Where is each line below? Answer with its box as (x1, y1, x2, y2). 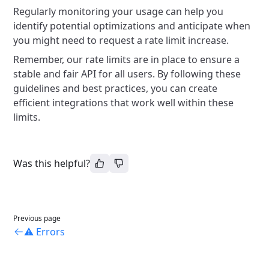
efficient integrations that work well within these (13, 96, 234, 109)
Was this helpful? (13, 157, 91, 170)
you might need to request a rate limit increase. (13, 34, 229, 47)
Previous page (13, 213, 61, 223)
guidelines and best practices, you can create (13, 82, 218, 95)
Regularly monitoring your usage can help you (13, 5, 224, 18)
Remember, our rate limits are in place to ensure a (13, 53, 240, 66)
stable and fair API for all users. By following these (13, 67, 241, 80)
